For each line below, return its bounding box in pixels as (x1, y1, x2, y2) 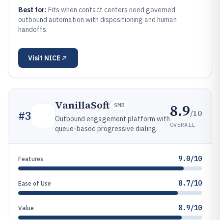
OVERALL (170, 120, 195, 128)
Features (18, 155, 43, 163)
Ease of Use (18, 180, 51, 187)
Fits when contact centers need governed (48, 5, 175, 14)
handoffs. (18, 25, 48, 34)
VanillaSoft (55, 98, 110, 112)
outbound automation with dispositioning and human (18, 15, 177, 24)
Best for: (18, 5, 48, 14)
